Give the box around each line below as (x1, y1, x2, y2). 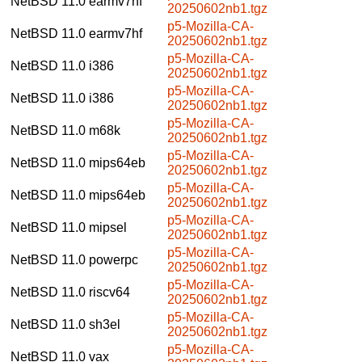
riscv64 (89, 284, 130, 299)
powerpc (89, 252, 138, 267)
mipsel (89, 220, 127, 234)
